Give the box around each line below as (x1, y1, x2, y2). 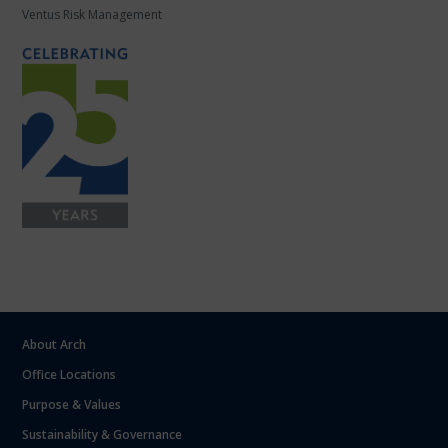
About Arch (22, 336, 87, 353)
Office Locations (22, 366, 117, 383)
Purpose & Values (22, 396, 122, 413)
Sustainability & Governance (22, 426, 183, 443)
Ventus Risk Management (22, 6, 163, 23)
